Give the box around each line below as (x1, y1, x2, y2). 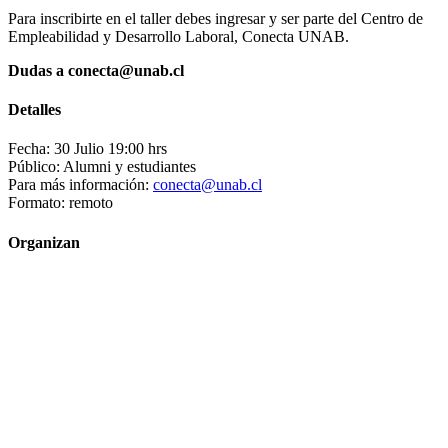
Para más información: (8, 176, 149, 194)
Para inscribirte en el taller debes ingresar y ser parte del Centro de (8, 9, 423, 27)
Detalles (8, 101, 61, 119)
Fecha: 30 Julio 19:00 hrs (8, 140, 167, 158)
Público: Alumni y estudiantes (8, 158, 196, 176)
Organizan (8, 233, 80, 251)
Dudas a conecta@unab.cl (8, 61, 184, 79)
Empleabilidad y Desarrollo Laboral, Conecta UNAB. (8, 27, 349, 45)
